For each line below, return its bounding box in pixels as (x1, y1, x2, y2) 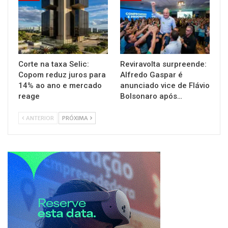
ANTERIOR (25, 114, 54, 122)
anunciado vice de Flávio (120, 80, 210, 90)
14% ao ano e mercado (18, 80, 102, 90)
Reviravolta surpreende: (120, 59, 207, 69)
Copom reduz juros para (18, 70, 106, 79)
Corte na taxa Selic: (18, 59, 89, 69)
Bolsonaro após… (120, 91, 182, 101)
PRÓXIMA (62, 114, 89, 122)
